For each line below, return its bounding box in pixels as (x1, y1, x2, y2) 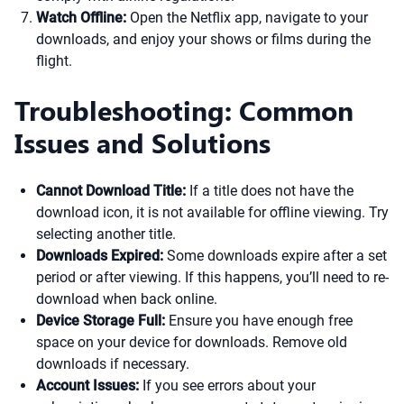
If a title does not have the (186, 182, 353, 199)
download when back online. (36, 290, 217, 308)
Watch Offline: (36, 9, 126, 26)
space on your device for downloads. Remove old (36, 334, 347, 351)
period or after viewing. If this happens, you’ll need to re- (36, 269, 389, 286)
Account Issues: (36, 377, 139, 394)
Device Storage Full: (36, 312, 165, 329)
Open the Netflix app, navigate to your (126, 9, 368, 26)
